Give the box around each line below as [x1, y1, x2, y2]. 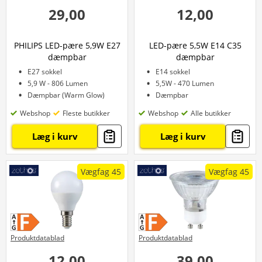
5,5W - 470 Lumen [156, 78, 214, 88]
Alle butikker [191, 108, 231, 118]
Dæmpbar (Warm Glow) [27, 90, 105, 100]
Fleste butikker [63, 108, 110, 118]
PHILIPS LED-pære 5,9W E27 [13, 40, 120, 51]
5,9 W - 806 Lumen [27, 78, 88, 88]
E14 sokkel [156, 67, 190, 77]
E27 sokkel [27, 67, 62, 77]
